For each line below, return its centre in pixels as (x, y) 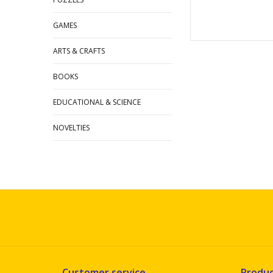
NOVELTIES (71, 128)
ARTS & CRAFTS (79, 51)
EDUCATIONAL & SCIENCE (97, 102)
